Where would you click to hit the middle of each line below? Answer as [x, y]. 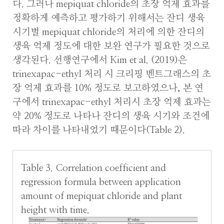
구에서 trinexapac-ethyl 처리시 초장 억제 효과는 [112, 102]
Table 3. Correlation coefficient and [94, 168]
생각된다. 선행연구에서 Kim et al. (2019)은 [100, 60]
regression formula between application [101, 182]
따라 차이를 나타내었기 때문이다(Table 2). [99, 130]
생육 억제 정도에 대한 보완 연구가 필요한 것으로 [111, 46]
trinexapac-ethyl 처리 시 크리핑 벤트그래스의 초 [112, 74]
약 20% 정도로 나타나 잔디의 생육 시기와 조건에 [111, 116]
